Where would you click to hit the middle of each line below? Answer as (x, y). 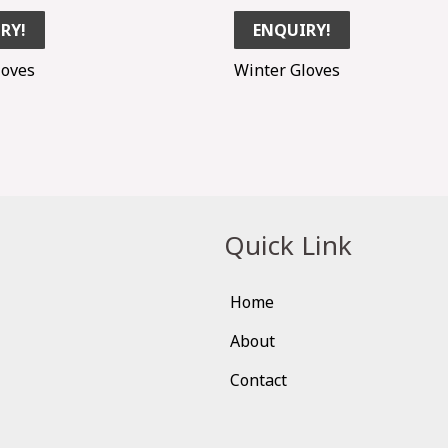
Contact (258, 379)
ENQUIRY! (292, 29)
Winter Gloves (287, 69)
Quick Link (288, 244)
